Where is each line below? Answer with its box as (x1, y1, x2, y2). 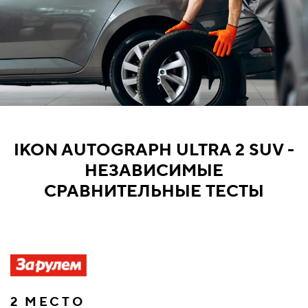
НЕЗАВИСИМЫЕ (85, 160, 223, 181)
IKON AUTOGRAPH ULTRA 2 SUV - (14, 140, 294, 161)
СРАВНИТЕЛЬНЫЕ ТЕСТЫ (44, 181, 264, 202)
